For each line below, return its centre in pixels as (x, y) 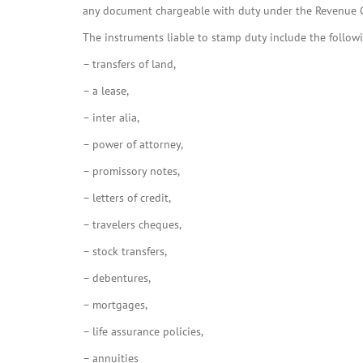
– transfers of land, (129, 64)
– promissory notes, (131, 171)
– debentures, (117, 278)
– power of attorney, (133, 144)
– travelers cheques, (132, 224)
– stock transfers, (125, 251)
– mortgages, (115, 305)
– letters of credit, (127, 198)
